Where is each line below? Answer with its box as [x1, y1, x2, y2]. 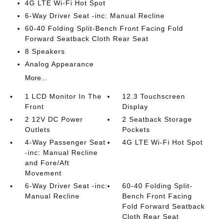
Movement [24, 169, 62, 177]
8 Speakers [24, 47, 65, 55]
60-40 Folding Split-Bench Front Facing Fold [24, 24, 183, 32]
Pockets [122, 126, 151, 133]
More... [24, 74, 47, 82]
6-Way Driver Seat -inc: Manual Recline [24, 12, 165, 20]
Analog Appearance [24, 60, 94, 68]
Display [122, 103, 149, 110]
